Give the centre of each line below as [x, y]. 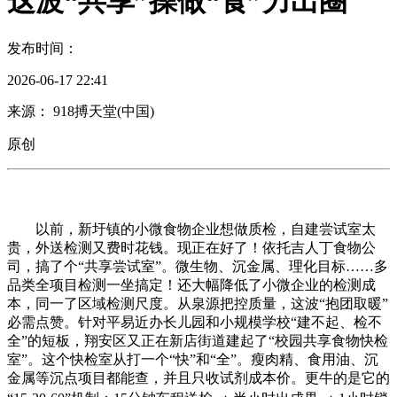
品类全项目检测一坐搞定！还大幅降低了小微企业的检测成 [191, 284]
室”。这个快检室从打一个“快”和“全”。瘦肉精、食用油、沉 [193, 359]
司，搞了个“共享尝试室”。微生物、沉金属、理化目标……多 [198, 266]
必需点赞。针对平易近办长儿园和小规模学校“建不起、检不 [195, 322]
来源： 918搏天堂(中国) [81, 111]
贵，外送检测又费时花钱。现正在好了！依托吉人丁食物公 [191, 247]
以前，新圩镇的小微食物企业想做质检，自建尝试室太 [191, 229]
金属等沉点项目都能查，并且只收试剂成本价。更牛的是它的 [198, 378]
